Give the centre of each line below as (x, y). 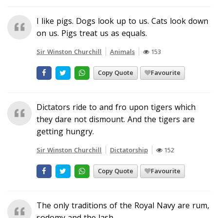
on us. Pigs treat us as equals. (92, 33)
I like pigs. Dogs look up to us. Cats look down (122, 21)
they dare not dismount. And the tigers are (116, 119)
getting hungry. (65, 131)
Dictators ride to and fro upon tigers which (116, 107)
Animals (122, 51)
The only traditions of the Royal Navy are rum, (123, 205)
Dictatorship (129, 150)
